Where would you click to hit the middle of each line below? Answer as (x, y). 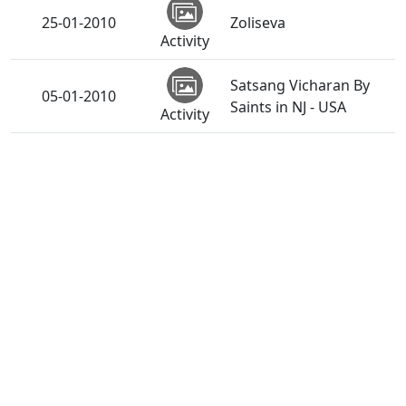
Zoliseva (258, 23)
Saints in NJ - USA (288, 107)
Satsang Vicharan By (300, 86)
